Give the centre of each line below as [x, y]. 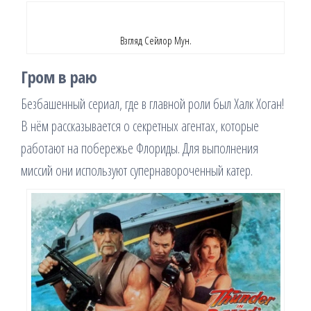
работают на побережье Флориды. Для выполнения [140, 149]
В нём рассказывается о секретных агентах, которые [140, 126]
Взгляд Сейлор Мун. [155, 41]
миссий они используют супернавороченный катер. [137, 171]
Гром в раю [59, 77]
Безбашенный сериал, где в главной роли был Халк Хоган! [152, 104]
